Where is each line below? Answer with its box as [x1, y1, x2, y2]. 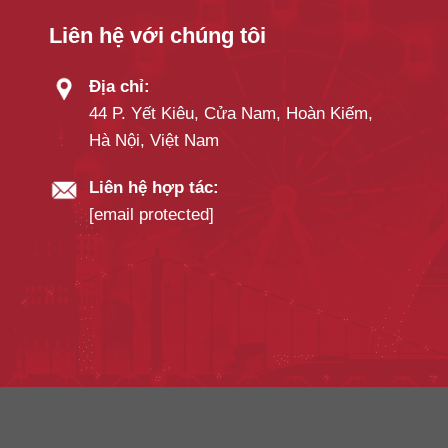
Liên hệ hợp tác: [89, 178, 220, 198]
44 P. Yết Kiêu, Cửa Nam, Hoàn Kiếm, [89, 104, 374, 124]
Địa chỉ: [89, 77, 151, 97]
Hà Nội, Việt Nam [89, 131, 220, 151]
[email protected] [89, 205, 215, 225]
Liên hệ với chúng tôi [49, 23, 267, 49]
